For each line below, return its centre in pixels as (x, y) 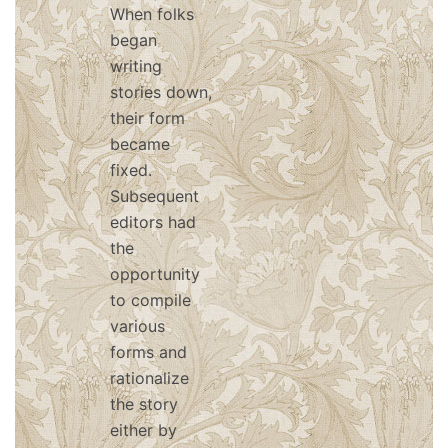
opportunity (155, 274)
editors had (153, 222)
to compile (150, 300)
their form (147, 118)
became (140, 144)
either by (143, 430)
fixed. (131, 170)
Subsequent (154, 196)
